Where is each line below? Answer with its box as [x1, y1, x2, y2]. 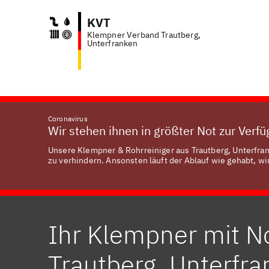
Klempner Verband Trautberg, [86, 29, 201, 40]
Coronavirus [48, 114, 88, 123]
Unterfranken [86, 38, 138, 49]
